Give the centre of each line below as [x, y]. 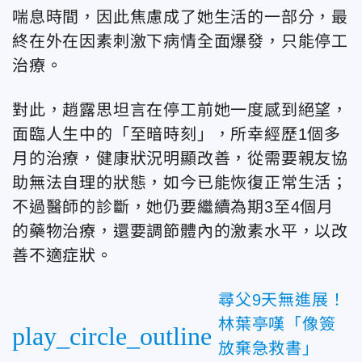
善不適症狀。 [63, 255]
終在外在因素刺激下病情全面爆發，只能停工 [180, 41]
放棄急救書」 [277, 348]
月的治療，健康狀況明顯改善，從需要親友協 [180, 158]
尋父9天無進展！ [282, 299]
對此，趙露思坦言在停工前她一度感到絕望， [180, 109]
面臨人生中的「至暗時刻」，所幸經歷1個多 [177, 134]
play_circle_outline [112, 336]
